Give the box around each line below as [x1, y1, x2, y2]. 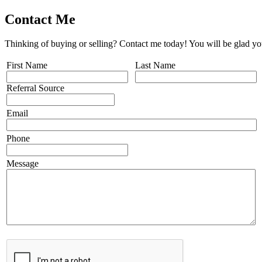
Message [6, 158, 39, 169]
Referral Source [6, 83, 64, 94]
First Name [6, 60, 47, 71]
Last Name [135, 60, 175, 71]
